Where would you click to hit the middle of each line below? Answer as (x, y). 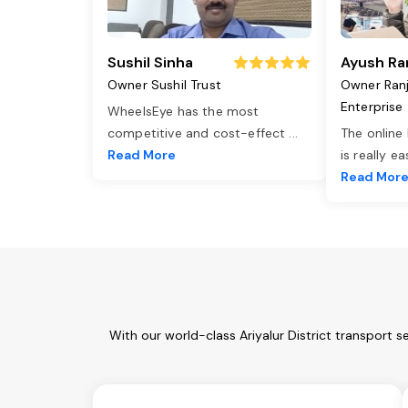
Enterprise (372, 107)
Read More (142, 155)
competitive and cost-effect (199, 133)
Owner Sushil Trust (164, 85)
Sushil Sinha (150, 63)
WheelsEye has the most (184, 112)
